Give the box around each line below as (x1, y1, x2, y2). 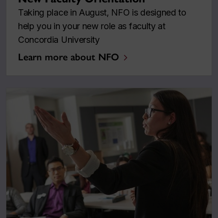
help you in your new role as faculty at (18, 21, 165, 32)
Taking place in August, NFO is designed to (18, 7, 186, 18)
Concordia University (18, 35, 100, 45)
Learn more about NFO (18, 51, 119, 63)
